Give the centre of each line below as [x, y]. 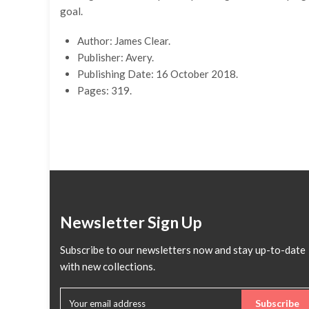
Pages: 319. [104, 90]
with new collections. [108, 266]
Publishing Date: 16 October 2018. [158, 74]
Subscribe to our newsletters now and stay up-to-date [183, 249]
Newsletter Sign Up [131, 222]
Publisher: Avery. [116, 57]
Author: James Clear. [124, 41]
